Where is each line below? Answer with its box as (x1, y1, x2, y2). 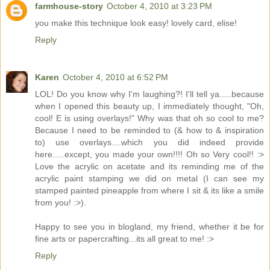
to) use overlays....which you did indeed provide (35, 137, 264, 147)
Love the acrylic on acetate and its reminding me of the (35, 161, 264, 171)
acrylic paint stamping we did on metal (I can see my (35, 173, 264, 183)
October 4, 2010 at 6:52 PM (63, 72, 168, 82)
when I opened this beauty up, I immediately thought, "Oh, (35, 101, 264, 111)
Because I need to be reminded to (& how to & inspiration (35, 125, 264, 135)
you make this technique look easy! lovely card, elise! (35, 17, 237, 28)
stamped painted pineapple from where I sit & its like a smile (35, 185, 264, 195)
